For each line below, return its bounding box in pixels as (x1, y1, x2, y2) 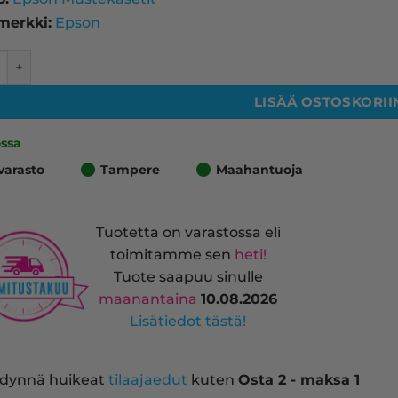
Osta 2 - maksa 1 (238, 371, 361, 389)
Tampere (99, 162, 160, 179)
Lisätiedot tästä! (130, 312, 247, 330)
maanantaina (99, 290, 202, 307)
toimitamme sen (109, 245, 235, 263)
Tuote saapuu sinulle (113, 267, 263, 285)
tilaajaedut (108, 371, 188, 389)
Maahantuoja (215, 162, 303, 179)
